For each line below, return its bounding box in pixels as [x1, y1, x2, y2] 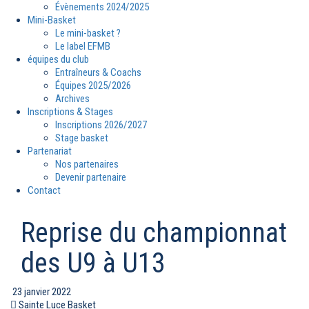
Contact [28, 184, 61, 197]
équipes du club [28, 53, 89, 66]
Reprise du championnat [21, 217, 287, 250]
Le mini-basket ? [55, 27, 121, 40]
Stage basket [55, 132, 108, 145]
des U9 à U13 [21, 247, 166, 280]
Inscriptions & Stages [28, 106, 113, 119]
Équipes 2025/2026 [55, 79, 131, 92]
